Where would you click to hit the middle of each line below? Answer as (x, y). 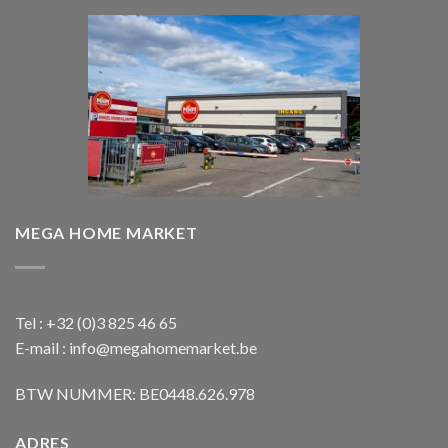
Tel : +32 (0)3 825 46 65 (96, 322)
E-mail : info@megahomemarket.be (136, 347)
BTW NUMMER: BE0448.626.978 (135, 393)
